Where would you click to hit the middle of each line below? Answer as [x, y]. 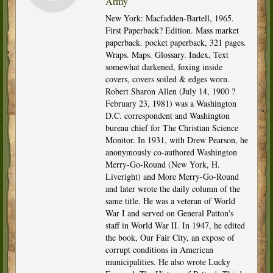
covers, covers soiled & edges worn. [167, 79]
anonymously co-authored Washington [171, 152]
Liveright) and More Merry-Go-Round [172, 176]
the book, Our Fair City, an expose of [170, 237]
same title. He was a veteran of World [170, 200]
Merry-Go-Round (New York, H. [162, 164]
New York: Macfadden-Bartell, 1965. [169, 18]
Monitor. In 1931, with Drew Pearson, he [176, 140]
